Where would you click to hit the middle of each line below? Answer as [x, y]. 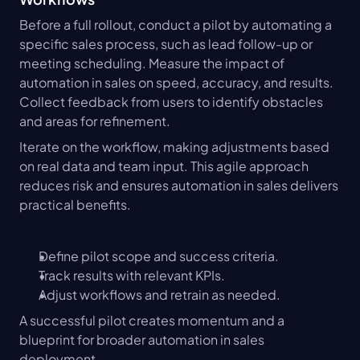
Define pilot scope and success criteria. [159, 256]
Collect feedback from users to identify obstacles [171, 102]
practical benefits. [75, 205]
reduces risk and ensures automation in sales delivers [179, 186]
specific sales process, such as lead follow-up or [166, 44]
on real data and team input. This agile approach [164, 166]
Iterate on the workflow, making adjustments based [174, 147]
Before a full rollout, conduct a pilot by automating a [176, 25]
